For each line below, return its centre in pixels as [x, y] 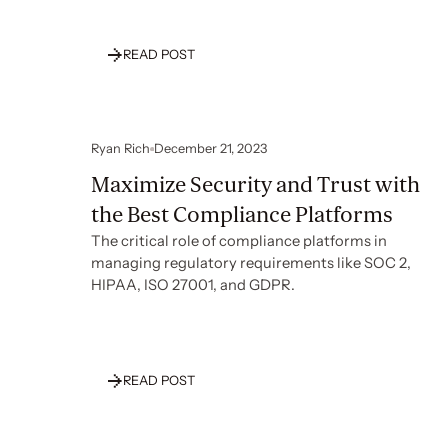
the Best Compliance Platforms [242, 214]
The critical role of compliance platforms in [239, 240]
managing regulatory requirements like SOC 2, [251, 262]
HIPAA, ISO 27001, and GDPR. [193, 284]
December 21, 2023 [210, 148]
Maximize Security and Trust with [256, 184]
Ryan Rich [121, 148]
